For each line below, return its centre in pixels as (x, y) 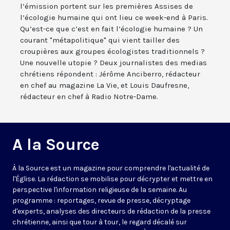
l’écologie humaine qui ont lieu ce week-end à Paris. (114, 18)
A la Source (56, 145)
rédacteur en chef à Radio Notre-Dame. (89, 97)
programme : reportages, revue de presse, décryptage (101, 201)
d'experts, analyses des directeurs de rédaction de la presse (111, 212)
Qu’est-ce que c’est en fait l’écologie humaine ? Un (111, 29)
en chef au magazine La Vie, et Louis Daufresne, (104, 85)
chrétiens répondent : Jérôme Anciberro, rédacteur (110, 74)
